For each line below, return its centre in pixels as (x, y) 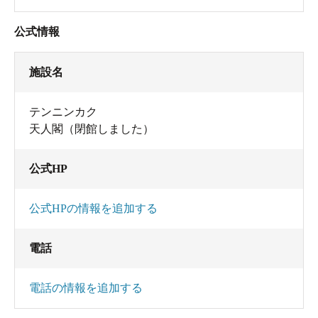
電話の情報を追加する (86, 287)
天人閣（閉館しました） (92, 128)
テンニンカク (63, 111)
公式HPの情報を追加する (93, 208)
